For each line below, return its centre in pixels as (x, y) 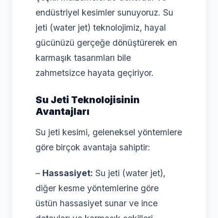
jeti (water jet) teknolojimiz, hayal (101, 27)
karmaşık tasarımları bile (83, 57)
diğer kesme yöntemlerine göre (97, 188)
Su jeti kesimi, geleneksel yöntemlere (109, 132)
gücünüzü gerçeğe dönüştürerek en (106, 42)
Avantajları (63, 112)
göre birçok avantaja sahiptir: (93, 147)
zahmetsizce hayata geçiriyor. (95, 73)
